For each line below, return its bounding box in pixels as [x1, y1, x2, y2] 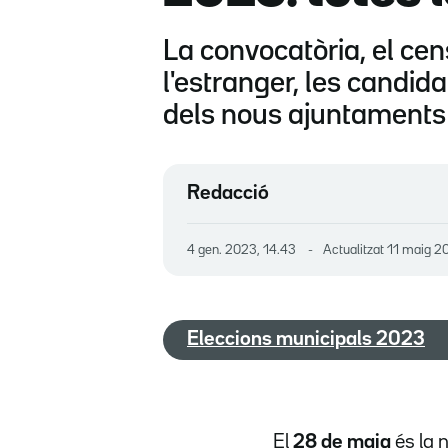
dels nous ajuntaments [163, 102, 446, 129]
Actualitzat [323, 243, 387, 256]
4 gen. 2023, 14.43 [195, 243, 296, 256]
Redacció [187, 183, 269, 202]
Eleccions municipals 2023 [187, 330, 425, 349]
